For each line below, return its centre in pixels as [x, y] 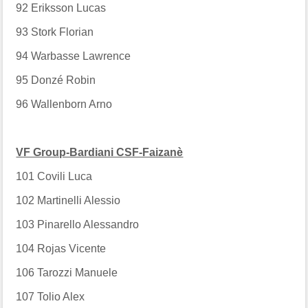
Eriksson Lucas [69, 8]
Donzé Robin [64, 80]
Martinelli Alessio [79, 200]
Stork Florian [63, 32]
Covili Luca [65, 176]
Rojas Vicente [72, 248]
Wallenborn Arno [72, 104]
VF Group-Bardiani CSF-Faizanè [100, 152]
